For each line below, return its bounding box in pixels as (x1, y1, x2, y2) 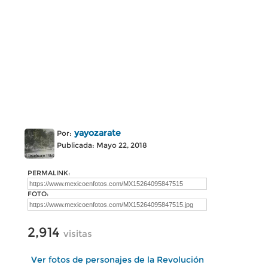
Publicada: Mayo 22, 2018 (57, 141, 147, 150)
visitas (63, 228, 92, 239)
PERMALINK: (28, 169, 70, 177)
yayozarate (74, 127, 121, 138)
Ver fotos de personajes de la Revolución (31, 254, 204, 265)
